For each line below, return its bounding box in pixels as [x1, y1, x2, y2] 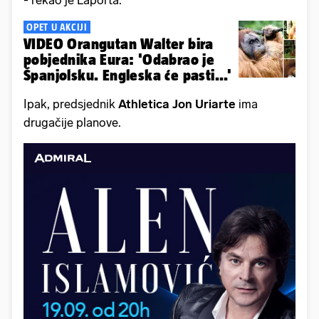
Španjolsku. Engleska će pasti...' [23, 67, 232, 84]
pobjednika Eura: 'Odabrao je [23, 51, 215, 68]
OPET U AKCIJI [26, 21, 88, 33]
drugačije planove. [23, 115, 124, 130]
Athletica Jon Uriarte [118, 97, 236, 112]
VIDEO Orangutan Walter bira [23, 36, 214, 53]
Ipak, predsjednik [23, 97, 118, 112]
